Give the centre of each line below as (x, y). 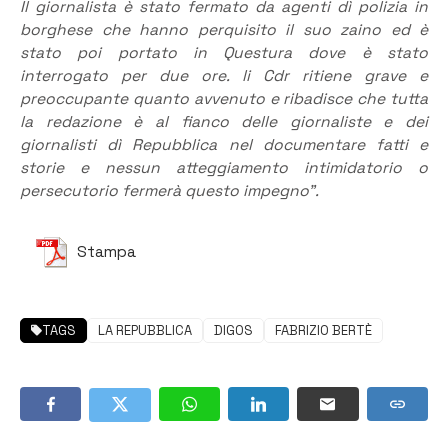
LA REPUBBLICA (145, 331)
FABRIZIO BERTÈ (323, 331)
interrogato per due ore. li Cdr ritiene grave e (224, 75)
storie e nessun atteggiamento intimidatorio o (224, 167)
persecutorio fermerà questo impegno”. (169, 190)
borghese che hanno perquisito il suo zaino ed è (224, 29)
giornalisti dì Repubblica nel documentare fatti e (224, 144)
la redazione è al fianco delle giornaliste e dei (224, 121)
